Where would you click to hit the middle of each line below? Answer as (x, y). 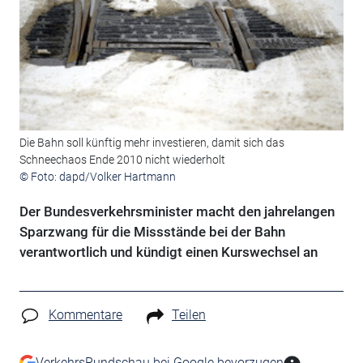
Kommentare (85, 315)
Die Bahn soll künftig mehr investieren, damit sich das (152, 143)
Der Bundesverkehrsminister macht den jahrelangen (177, 212)
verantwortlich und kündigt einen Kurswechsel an (168, 252)
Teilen (188, 315)
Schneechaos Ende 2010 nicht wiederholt (122, 160)
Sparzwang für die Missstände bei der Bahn (152, 232)
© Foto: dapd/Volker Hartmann (97, 177)
